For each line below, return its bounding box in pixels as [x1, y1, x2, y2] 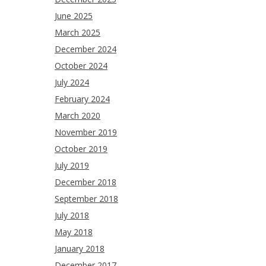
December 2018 [55, 176, 116, 188]
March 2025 [55, 27, 100, 39]
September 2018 [55, 193, 118, 205]
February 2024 [55, 93, 110, 105]
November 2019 [55, 126, 117, 138]
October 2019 [55, 143, 107, 155]
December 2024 [55, 43, 116, 55]
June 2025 [55, 10, 93, 22]
